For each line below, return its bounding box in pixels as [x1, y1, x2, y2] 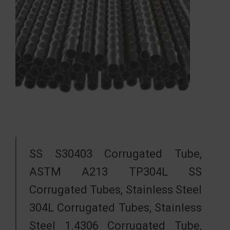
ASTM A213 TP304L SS [29, 165, 202, 178]
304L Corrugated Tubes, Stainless [29, 201, 202, 214]
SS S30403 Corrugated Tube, [29, 147, 202, 160]
